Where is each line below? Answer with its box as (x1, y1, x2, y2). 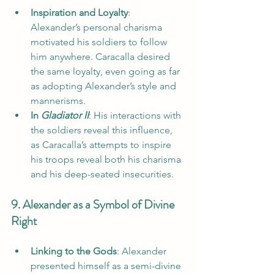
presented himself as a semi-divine (31, 259, 183, 272)
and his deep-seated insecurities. (31, 168, 174, 180)
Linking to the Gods (31, 245, 117, 257)
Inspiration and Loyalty (31, 6, 128, 18)
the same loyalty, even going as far (31, 65, 182, 77)
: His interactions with (89, 109, 183, 121)
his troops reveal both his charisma (31, 153, 183, 165)
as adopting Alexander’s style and (31, 80, 179, 92)
